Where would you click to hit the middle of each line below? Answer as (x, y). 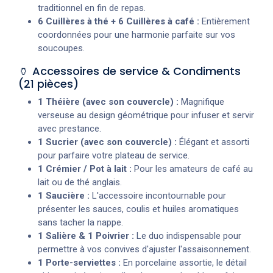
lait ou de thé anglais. (80, 182)
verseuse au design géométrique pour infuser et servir (146, 115)
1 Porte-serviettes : (79, 262)
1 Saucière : (64, 195)
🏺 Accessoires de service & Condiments (129, 71)
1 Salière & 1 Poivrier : (86, 236)
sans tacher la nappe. (80, 222)
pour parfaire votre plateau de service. (114, 155)
